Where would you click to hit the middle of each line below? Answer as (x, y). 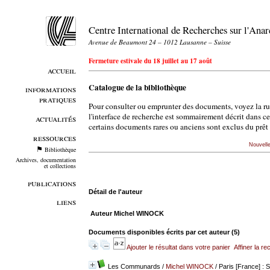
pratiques (57, 99)
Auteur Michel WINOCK (127, 213)
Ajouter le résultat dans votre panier (178, 247)
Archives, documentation (46, 160)
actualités (55, 118)
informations (50, 89)
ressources (54, 137)
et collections (60, 166)
